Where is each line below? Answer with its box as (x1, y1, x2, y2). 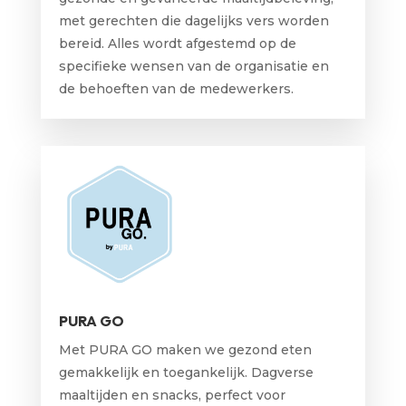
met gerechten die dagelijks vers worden (58, 12, 329, 29)
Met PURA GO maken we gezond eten (58, 342, 312, 359)
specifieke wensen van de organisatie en (58, 57, 329, 74)
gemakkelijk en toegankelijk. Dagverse (58, 364, 314, 382)
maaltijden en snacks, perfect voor (58, 387, 285, 404)
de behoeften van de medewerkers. (58, 80, 294, 97)
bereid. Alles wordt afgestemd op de (58, 34, 296, 52)
